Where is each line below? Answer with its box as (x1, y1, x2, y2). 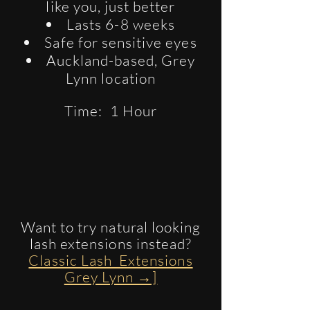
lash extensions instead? (29, 235, 192, 253)
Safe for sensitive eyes (44, 33, 197, 51)
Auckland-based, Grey (46, 51, 195, 69)
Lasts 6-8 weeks (66, 15, 175, 33)
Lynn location (66, 69, 156, 87)
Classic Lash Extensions (28, 251, 193, 269)
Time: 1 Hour (64, 102, 157, 120)
